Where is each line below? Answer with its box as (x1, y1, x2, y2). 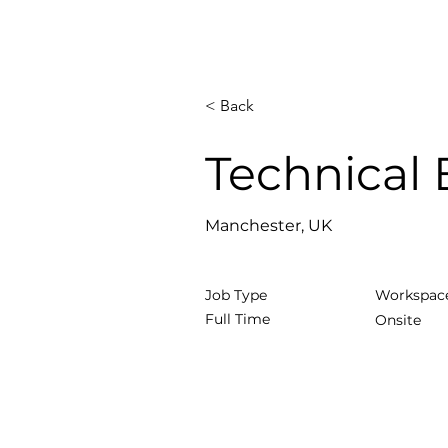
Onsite (375, 311, 421, 329)
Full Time (205, 310, 270, 328)
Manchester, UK (205, 216, 332, 235)
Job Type (205, 286, 267, 304)
